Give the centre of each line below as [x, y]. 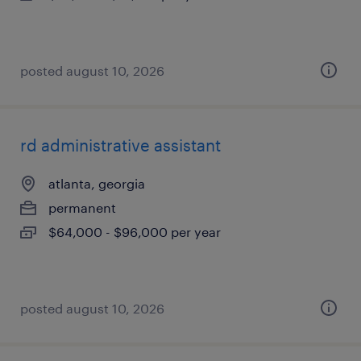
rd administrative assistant [120, 145]
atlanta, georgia [97, 183]
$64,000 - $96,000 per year [135, 232]
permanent [82, 207]
